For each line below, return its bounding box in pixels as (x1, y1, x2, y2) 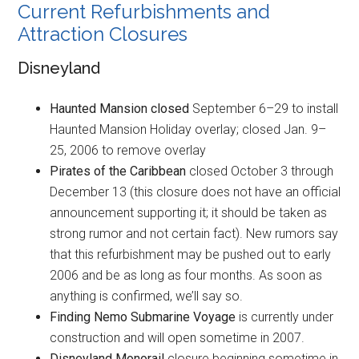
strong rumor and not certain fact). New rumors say (50, 225, 339, 241)
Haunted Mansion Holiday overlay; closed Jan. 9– (50, 121, 327, 137)
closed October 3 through (189, 163, 334, 179)
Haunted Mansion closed (50, 100, 193, 116)
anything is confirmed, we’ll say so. (50, 288, 244, 304)
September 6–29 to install (192, 100, 339, 116)
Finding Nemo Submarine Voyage (50, 309, 236, 325)
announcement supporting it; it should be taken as (50, 204, 328, 220)
